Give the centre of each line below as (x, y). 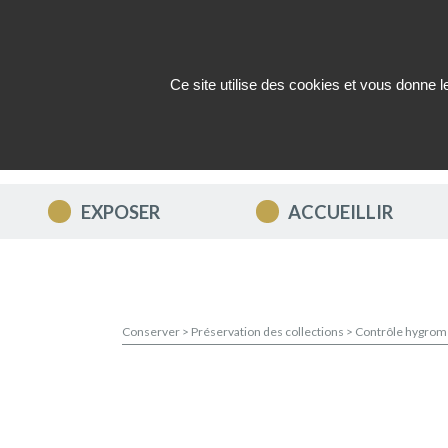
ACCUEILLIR (341, 211)
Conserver (152, 331)
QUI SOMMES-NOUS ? (278, 160)
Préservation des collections (268, 331)
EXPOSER (120, 211)
